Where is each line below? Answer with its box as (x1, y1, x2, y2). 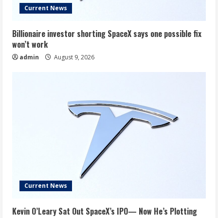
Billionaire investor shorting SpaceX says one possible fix (12, 28, 201, 40)
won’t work (12, 38, 48, 51)
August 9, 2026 (53, 53, 94, 62)
